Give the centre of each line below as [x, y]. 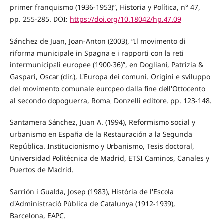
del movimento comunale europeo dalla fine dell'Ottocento [107, 89]
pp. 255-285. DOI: [40, 19]
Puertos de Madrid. [42, 170]
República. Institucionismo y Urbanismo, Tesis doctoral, [102, 146]
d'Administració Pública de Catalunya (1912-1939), [92, 204]
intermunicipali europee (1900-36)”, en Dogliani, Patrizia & [106, 65]
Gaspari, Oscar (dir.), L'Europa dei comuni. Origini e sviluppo [110, 77]
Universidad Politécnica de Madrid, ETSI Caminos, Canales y [109, 158]
